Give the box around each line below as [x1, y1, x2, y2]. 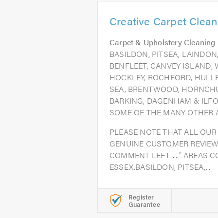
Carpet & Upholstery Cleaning [109, 36, 216, 48]
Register [128, 192, 154, 201]
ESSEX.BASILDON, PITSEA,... [109, 161, 211, 172]
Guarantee [128, 200, 160, 209]
